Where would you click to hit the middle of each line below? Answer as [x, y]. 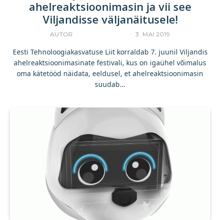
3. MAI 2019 [153, 34]
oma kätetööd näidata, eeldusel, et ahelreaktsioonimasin [110, 73]
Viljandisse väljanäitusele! [110, 19]
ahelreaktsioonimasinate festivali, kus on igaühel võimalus [110, 62]
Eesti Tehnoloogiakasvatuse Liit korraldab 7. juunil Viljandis [110, 52]
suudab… [110, 84]
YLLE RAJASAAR [100, 34]
